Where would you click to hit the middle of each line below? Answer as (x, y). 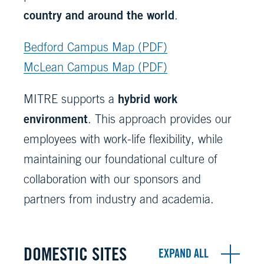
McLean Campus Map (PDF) (95, 67)
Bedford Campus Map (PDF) (95, 47)
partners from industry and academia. (121, 199)
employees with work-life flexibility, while (123, 138)
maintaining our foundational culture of (121, 159)
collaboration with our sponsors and (112, 179)
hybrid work (148, 98)
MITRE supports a (71, 98)
